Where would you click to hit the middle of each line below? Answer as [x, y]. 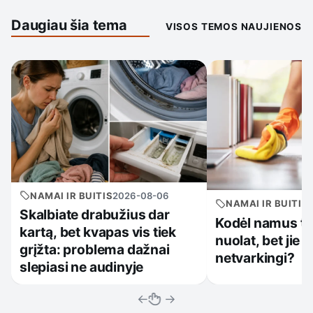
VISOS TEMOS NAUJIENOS [233, 27]
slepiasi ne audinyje [82, 267]
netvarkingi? [255, 257]
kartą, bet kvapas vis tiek [98, 232]
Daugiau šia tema [69, 26]
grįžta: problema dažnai [95, 250]
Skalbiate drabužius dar [95, 215]
